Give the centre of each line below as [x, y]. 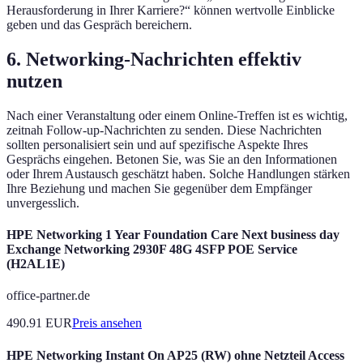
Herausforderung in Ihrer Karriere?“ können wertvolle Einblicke [171, 11]
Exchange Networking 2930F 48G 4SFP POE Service [152, 250]
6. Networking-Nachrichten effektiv [154, 59]
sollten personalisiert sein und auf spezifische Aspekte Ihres [157, 144]
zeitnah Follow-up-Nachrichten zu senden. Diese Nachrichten [164, 130]
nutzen [34, 81]
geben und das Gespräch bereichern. [99, 25]
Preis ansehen [107, 323]
